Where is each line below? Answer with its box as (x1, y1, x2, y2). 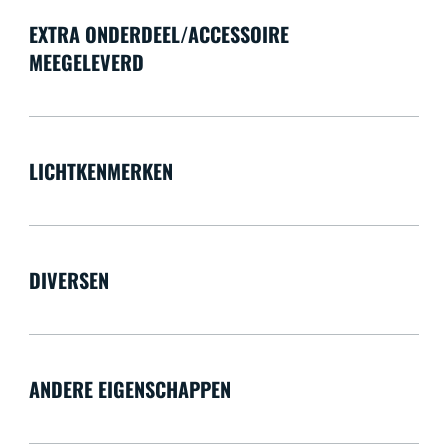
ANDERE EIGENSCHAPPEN (28, 373, 231, 404)
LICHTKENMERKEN (28, 155, 173, 186)
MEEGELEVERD (28, 46, 144, 77)
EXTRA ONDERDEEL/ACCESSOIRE (28, 18, 289, 49)
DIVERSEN (28, 264, 109, 295)
